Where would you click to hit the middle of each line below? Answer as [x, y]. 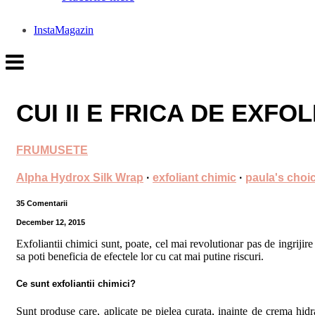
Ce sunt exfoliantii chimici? [76, 284]
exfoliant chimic [194, 177]
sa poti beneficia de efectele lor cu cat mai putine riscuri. [140, 257]
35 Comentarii [42, 204]
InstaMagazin [64, 30]
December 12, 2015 [51, 223]
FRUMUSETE [52, 150]
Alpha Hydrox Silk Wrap [80, 177]
